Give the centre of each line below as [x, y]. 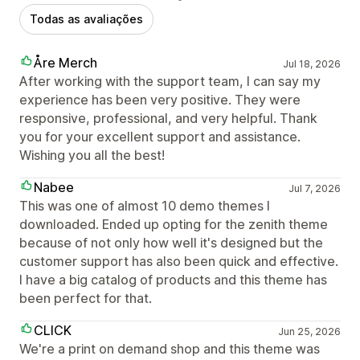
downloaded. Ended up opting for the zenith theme [174, 224]
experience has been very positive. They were [160, 99]
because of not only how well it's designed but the [171, 242]
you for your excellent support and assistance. [160, 136]
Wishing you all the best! [92, 155]
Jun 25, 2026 [309, 331]
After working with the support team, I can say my [170, 81]
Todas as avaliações [86, 18]
